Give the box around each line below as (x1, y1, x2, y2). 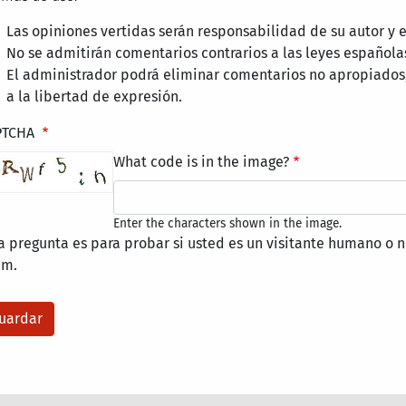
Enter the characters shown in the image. (113, 216, 342, 232)
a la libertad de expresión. (6, 88, 182, 106)
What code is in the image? (113, 153, 289, 171)
